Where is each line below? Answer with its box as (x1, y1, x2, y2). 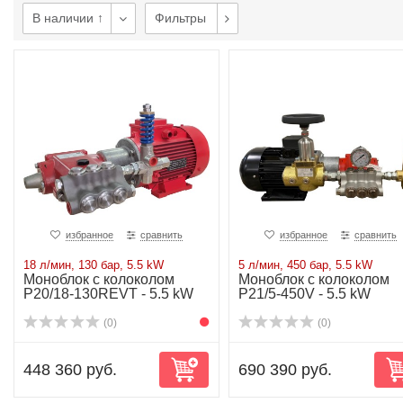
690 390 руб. (237, 361, 332, 379)
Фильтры (155, 11, 206, 25)
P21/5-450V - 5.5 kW (237, 286, 371, 301)
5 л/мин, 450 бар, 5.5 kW (237, 258, 372, 272)
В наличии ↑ (32, 11, 103, 25)
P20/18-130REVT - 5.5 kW (23, 286, 193, 301)
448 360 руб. (23, 361, 117, 379)
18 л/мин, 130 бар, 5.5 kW (23, 258, 164, 272)
